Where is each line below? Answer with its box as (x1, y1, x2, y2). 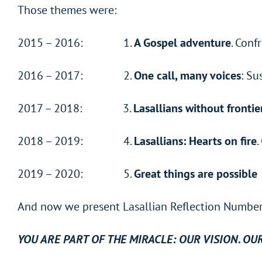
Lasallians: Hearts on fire (134, 133, 257, 149)
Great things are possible (134, 166, 257, 182)
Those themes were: (18, 2, 116, 18)
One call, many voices (134, 68, 241, 84)
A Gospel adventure (134, 35, 231, 51)
